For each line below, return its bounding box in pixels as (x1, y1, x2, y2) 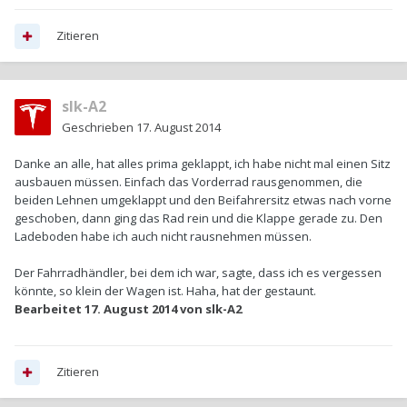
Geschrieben (62, 119, 136, 136)
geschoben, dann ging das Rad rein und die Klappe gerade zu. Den (15, 210, 382, 227)
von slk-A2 (177, 301, 242, 318)
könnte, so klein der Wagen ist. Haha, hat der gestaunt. (15, 283, 316, 300)
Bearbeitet (15, 301, 84, 318)
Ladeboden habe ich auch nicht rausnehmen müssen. (15, 228, 312, 245)
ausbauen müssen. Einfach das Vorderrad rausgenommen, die (15, 174, 362, 191)
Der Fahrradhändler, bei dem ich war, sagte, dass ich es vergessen (15, 264, 382, 282)
